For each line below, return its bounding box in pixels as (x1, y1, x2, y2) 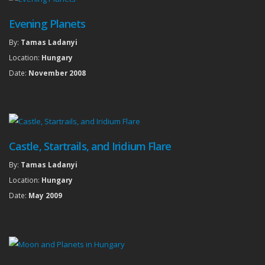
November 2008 (28, 67, 86, 77)
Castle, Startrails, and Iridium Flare (9, 139, 172, 154)
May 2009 (28, 190, 62, 201)
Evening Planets (9, 16, 86, 31)
